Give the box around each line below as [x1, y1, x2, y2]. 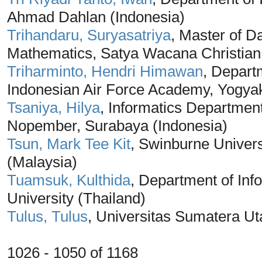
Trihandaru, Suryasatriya [7, 26, 171, 44]
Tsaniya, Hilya [7, 98, 100, 116]
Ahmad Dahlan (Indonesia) [7, 8, 185, 26]
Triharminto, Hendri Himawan [7, 62, 203, 80]
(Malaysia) [7, 153, 77, 171]
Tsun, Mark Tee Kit [7, 135, 130, 153]
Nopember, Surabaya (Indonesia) [7, 116, 227, 135]
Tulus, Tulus [7, 207, 88, 225]
